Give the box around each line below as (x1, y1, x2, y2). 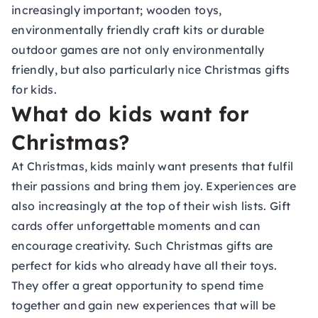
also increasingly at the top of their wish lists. (11, 199, 270, 213)
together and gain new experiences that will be (11, 298, 276, 312)
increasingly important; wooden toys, (11, 3, 222, 17)
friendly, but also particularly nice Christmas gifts (11, 62, 290, 77)
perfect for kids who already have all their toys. (11, 258, 278, 273)
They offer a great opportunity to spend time (11, 278, 264, 292)
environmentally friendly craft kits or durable (11, 23, 265, 37)
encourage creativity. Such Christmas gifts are (11, 238, 273, 253)
